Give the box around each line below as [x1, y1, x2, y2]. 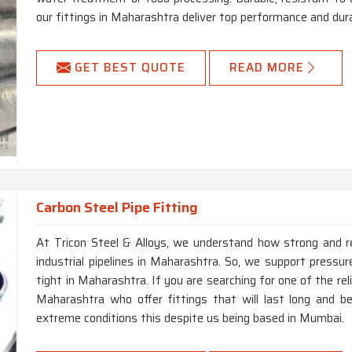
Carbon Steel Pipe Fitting [36, 196, 199, 218]
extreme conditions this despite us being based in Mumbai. [36, 309, 345, 328]
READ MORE [229, 58, 305, 78]
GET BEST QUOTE [75, 58, 186, 78]
